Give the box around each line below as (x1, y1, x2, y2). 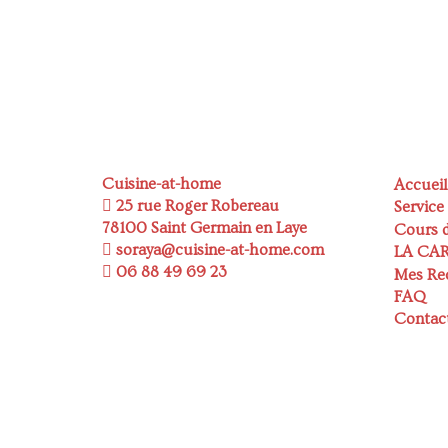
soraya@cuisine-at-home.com (112, 240, 324, 259)
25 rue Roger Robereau (112, 196, 279, 215)
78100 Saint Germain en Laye (102, 218, 307, 237)
